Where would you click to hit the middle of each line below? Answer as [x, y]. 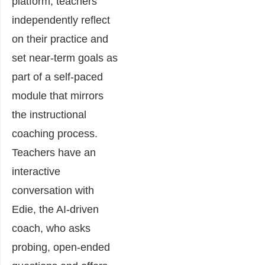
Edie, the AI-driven [55, 210]
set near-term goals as [65, 58]
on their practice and [60, 39]
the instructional [49, 115]
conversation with [53, 191]
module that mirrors [58, 96]
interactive [36, 172]
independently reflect [61, 20]
